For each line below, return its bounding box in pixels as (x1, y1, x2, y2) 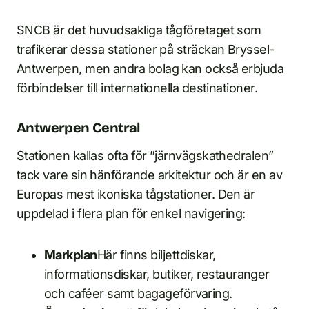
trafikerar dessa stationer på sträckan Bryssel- (17, 42, 275, 57)
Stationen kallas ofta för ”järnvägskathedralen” (17, 148, 274, 163)
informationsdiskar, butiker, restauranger (44, 267, 270, 282)
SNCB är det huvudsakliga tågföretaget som (17, 23, 261, 38)
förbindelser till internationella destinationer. (17, 81, 258, 96)
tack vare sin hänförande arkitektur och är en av (17, 168, 283, 183)
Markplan (44, 248, 97, 263)
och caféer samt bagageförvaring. (44, 286, 232, 301)
